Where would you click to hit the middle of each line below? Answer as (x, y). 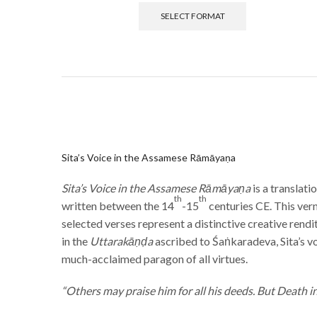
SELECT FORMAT (192, 16)
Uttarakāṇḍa (121, 241)
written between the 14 (118, 205)
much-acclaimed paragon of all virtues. (155, 258)
